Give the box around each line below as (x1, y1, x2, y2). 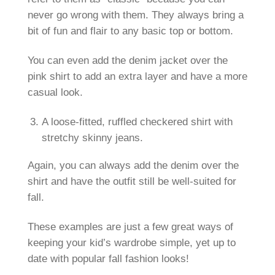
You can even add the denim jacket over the (27, 55, 228, 67)
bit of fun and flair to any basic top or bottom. (27, 25, 233, 37)
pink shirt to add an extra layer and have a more (27, 71, 247, 83)
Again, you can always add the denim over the (27, 159, 239, 171)
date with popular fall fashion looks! (27, 253, 189, 265)
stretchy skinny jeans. (41, 132, 143, 144)
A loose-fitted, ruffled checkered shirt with (41, 116, 233, 128)
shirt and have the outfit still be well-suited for (27, 175, 236, 187)
